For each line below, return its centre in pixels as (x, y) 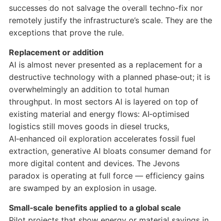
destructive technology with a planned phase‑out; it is (109, 77)
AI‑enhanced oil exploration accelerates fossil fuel (102, 139)
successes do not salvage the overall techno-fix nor (106, 8)
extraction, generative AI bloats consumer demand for (110, 151)
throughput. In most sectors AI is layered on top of (103, 102)
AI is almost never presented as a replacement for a (105, 65)
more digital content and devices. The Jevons (94, 164)
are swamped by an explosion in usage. (82, 188)
